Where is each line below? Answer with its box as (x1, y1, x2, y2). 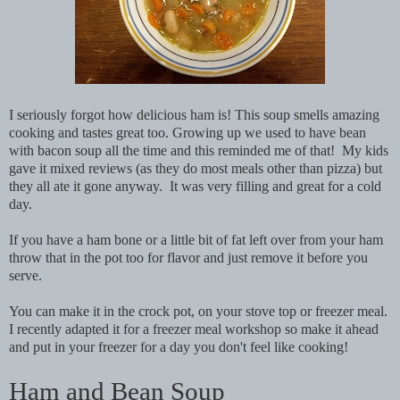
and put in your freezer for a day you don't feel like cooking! (9, 339, 352, 355)
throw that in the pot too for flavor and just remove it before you (9, 250, 368, 266)
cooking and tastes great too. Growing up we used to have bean (9, 125, 366, 141)
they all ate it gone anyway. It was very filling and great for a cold (9, 179, 381, 195)
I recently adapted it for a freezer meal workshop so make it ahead (9, 321, 379, 337)
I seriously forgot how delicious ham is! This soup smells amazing (9, 107, 379, 123)
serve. (9, 268, 46, 284)
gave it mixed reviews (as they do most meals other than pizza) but (9, 161, 382, 177)
